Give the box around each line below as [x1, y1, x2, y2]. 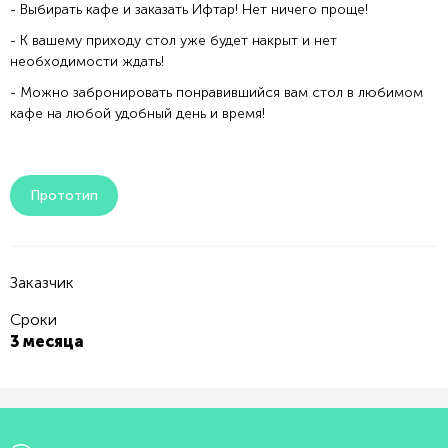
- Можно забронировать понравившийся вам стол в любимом [10, 84, 423, 101]
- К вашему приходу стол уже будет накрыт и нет [10, 32, 337, 49]
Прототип [30, 187, 98, 204]
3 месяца [10, 332, 84, 351]
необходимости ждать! [10, 53, 164, 70]
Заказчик [10, 273, 74, 292]
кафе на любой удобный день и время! [10, 105, 265, 122]
